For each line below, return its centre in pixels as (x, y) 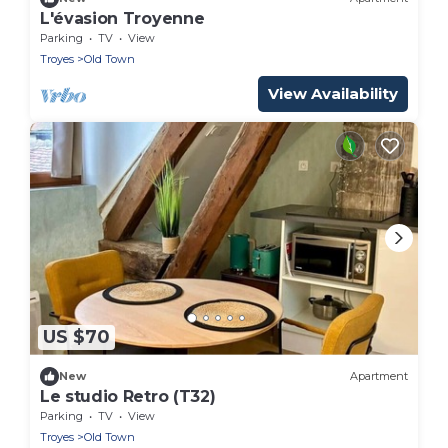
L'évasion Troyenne (122, 18)
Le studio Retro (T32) (128, 396)
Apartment (379, 376)
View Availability (333, 93)
